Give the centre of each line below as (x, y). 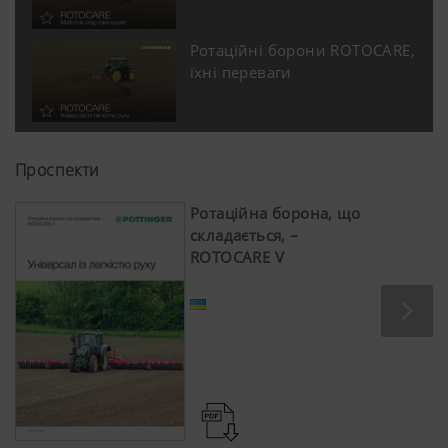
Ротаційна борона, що (275, 212)
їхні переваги (240, 71)
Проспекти (57, 169)
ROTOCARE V (237, 256)
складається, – (244, 234)
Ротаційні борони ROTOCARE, (302, 49)
